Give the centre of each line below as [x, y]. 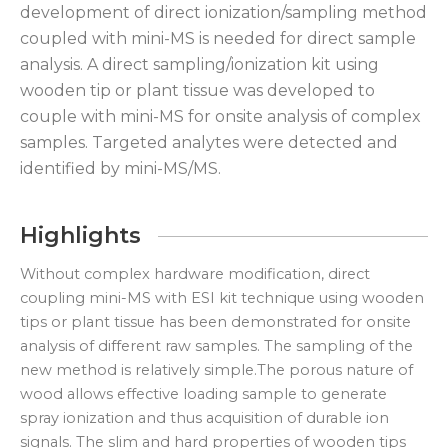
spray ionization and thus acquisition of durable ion [204, 418]
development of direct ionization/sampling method [223, 13]
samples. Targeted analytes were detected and [209, 143]
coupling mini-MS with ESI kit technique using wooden [222, 298]
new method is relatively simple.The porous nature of [216, 370]
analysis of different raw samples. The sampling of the [216, 346]
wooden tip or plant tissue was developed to [197, 91]
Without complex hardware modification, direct [195, 274]
